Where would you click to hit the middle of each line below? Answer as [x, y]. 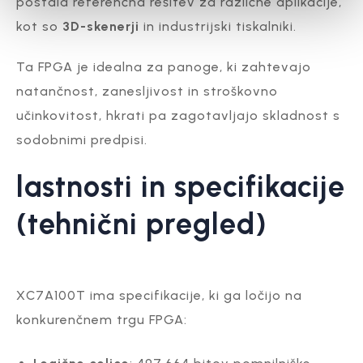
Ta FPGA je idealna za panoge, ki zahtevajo [164, 66]
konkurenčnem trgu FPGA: [102, 319]
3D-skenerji [101, 26]
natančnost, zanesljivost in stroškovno [147, 91]
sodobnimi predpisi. [82, 139]
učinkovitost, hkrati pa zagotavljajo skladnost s [178, 115]
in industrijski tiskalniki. [218, 26]
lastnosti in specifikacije [181, 186]
